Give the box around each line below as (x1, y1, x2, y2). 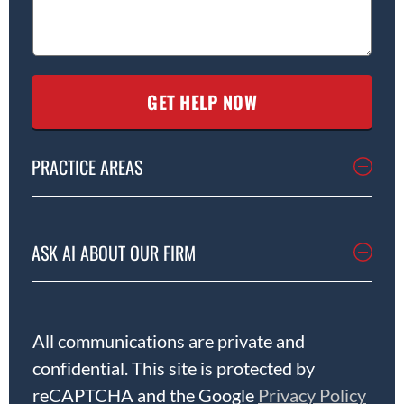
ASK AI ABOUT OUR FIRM (32, 238, 196, 266)
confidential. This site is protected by (32, 356, 315, 379)
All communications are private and (32, 329, 305, 352)
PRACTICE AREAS (32, 152, 142, 180)
